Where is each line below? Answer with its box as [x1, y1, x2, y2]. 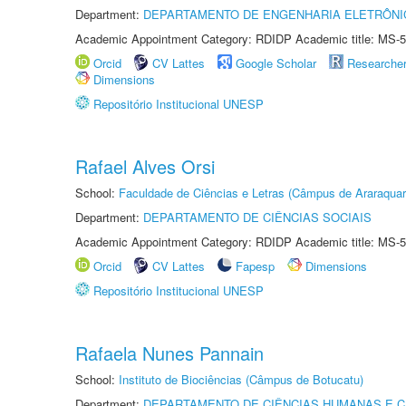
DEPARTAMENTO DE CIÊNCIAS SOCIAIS [143, 208, 372, 226]
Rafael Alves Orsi [75, 153, 215, 179]
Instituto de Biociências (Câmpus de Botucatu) [119, 371, 363, 388]
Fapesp [236, 257, 275, 275]
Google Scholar [236, 54, 316, 72]
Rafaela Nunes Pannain [75, 340, 264, 366]
